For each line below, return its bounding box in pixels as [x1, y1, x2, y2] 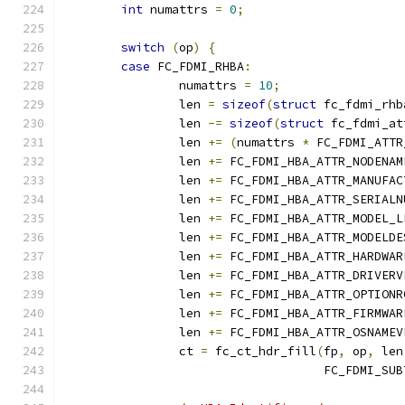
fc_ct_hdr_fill [208, 344, 316, 359]
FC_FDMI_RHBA [150, 59, 244, 74]
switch [121, 40, 165, 55]
